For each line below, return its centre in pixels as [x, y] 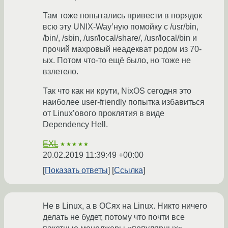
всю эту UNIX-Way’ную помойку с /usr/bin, [121, 27]
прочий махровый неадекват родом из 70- [122, 49]
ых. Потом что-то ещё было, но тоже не [117, 61]
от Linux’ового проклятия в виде [104, 113]
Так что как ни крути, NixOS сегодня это [117, 91]
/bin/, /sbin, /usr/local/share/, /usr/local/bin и [120, 38]
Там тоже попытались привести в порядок [122, 16]
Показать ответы [76, 170]
